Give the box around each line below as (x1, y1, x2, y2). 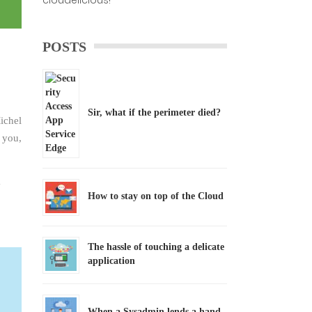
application (88, 256, 135, 266)
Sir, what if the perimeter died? (88, 107, 221, 118)
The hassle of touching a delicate (88, 242, 224, 252)
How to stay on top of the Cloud (88, 191, 224, 201)
